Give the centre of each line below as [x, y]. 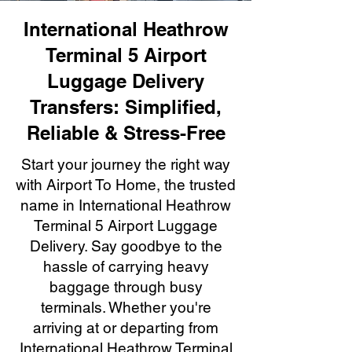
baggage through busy [126, 287]
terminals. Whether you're [126, 307]
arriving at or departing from [126, 328]
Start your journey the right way [126, 164]
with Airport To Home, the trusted [126, 185]
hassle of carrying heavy [126, 266]
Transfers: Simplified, [126, 107]
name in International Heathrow [126, 205]
